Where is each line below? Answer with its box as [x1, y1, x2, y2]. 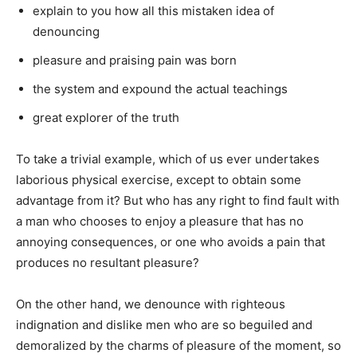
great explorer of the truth [33, 110, 179, 125]
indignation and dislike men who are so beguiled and [16, 317, 312, 332]
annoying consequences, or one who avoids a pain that [16, 234, 325, 249]
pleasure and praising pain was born [33, 53, 237, 68]
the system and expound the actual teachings [33, 81, 288, 96]
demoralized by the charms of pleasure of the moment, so [16, 338, 341, 353]
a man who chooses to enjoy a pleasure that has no [16, 214, 304, 229]
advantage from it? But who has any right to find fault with [16, 193, 339, 208]
